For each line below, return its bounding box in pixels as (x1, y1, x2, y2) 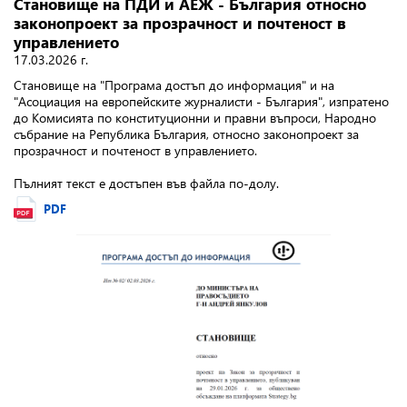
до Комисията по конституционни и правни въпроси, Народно (14, 109, 376, 126)
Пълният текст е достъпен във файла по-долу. (14, 174, 279, 192)
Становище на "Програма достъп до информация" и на (14, 76, 334, 94)
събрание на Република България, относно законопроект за (14, 125, 359, 143)
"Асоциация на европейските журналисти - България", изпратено (14, 93, 389, 110)
